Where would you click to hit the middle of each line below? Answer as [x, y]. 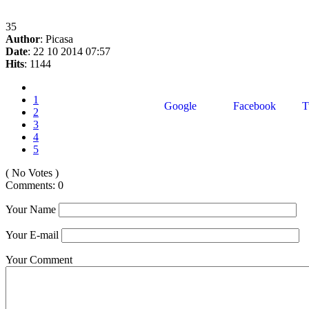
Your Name [31, 209]
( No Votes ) [32, 172]
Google [179, 106]
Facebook [253, 106]
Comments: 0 [34, 185]
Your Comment [39, 259]
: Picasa [57, 39]
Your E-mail [32, 235]
